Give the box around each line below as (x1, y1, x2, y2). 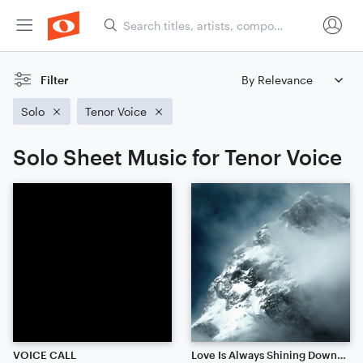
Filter (41, 73, 69, 87)
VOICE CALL (13, 348, 76, 361)
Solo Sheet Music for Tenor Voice (13, 144, 342, 169)
